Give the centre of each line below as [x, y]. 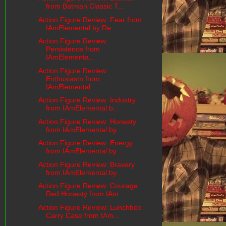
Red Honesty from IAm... [85, 194]
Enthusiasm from [73, 78]
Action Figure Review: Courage [88, 186]
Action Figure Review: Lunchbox [90, 207]
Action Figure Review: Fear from [90, 19]
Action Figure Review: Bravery [86, 164]
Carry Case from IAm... [82, 215]
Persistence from [73, 49]
